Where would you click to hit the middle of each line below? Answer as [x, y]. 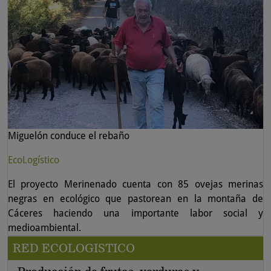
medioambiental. [44, 228]
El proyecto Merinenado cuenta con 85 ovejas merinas [135, 184]
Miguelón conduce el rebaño [69, 136]
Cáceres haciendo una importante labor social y [135, 214]
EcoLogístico [34, 160]
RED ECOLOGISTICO [74, 248]
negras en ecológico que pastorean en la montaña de [135, 199]
